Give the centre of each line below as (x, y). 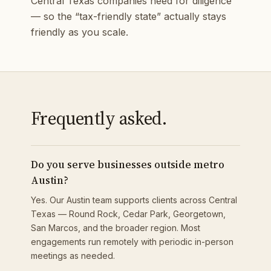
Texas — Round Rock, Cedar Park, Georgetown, (128, 214)
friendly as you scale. (79, 32)
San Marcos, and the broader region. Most (115, 228)
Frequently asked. (99, 118)
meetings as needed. (73, 256)
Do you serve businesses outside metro (127, 165)
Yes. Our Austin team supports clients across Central (134, 200)
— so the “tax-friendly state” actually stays (128, 16)
